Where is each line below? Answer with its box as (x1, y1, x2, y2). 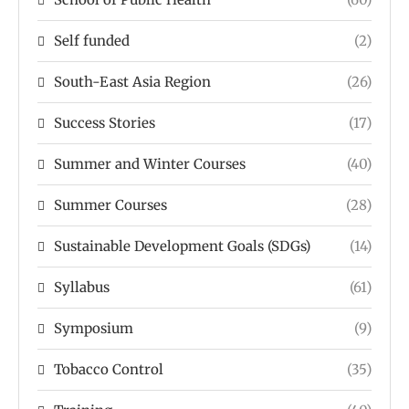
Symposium (54, 319, 133, 337)
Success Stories (54, 113, 155, 131)
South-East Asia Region (54, 72, 211, 90)
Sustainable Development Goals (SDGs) (54, 236, 310, 255)
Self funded (54, 31, 130, 49)
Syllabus (54, 278, 110, 296)
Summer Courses (54, 195, 167, 214)
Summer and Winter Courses (54, 154, 246, 173)
